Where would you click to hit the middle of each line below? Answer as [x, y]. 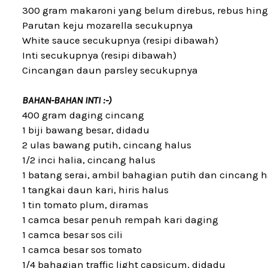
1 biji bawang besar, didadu [86, 130]
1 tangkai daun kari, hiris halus [95, 190]
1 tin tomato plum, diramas [85, 205]
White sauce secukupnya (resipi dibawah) [120, 40]
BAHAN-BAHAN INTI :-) [67, 100]
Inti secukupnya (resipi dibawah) [99, 55]
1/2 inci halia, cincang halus [89, 160]
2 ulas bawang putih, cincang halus [107, 145]
